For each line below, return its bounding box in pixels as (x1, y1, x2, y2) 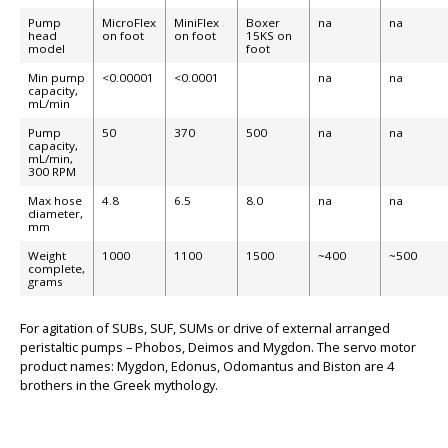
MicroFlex (102, 14, 156, 30)
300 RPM (28, 163, 76, 179)
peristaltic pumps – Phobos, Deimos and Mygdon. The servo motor (20, 338, 416, 357)
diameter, (28, 205, 83, 221)
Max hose (28, 192, 82, 208)
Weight (28, 247, 66, 263)
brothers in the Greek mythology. (20, 376, 218, 395)
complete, (28, 260, 85, 276)
